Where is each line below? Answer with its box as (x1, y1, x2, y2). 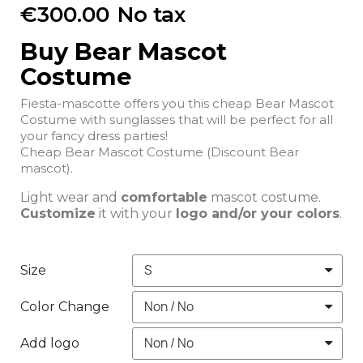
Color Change (20, 298, 109, 314)
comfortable (121, 189, 207, 205)
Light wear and (20, 189, 121, 205)
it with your (96, 205, 176, 221)
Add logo (20, 335, 79, 351)
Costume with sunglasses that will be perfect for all (20, 111, 178, 127)
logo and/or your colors (176, 205, 340, 221)
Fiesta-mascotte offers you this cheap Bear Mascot (20, 95, 334, 111)
